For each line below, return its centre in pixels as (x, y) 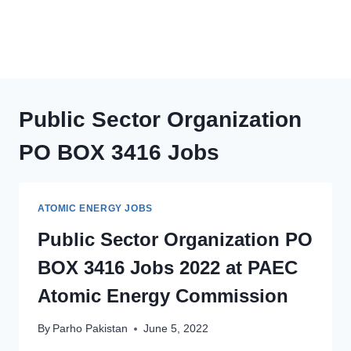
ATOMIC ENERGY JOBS (95, 208)
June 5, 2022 (176, 329)
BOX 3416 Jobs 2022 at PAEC (168, 267)
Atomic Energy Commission (163, 295)
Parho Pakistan (90, 329)
